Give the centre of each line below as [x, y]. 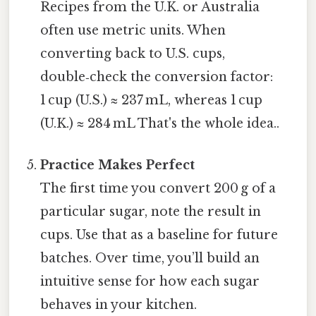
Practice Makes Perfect [118, 165]
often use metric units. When [133, 30]
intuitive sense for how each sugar [150, 282]
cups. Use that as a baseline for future [159, 235]
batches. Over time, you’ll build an [150, 259]
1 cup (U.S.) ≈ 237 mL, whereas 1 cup [152, 100]
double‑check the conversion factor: [157, 77]
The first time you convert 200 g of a [158, 189]
